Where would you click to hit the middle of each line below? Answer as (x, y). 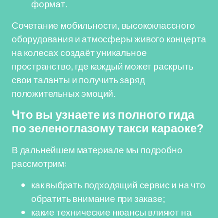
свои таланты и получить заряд (78, 80)
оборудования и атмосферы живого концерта (109, 39)
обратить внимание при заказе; (98, 199)
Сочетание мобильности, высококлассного (103, 25)
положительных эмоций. (64, 93)
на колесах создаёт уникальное (79, 53)
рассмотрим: (39, 163)
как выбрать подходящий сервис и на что (118, 185)
